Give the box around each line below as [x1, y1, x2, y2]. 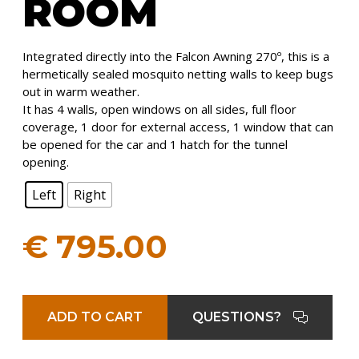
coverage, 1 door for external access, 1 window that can [22, 119, 333, 135]
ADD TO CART [47, 309, 143, 325]
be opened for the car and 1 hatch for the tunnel [22, 136, 288, 153]
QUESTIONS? [192, 309, 281, 325]
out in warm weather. [22, 83, 139, 100]
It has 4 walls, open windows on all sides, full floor [22, 101, 296, 118]
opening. [22, 154, 69, 171]
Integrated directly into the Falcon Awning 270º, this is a [22, 48, 329, 65]
